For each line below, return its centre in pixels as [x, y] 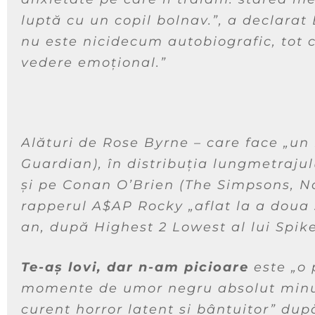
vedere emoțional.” [94, 62]
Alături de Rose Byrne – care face [152, 142]
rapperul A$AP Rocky [105, 206]
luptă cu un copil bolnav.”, [122, 20]
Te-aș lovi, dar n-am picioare [135, 267]
